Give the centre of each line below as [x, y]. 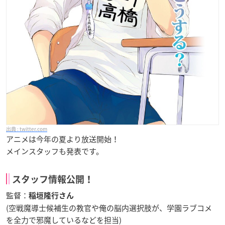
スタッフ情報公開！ [53, 180]
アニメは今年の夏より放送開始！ [63, 139]
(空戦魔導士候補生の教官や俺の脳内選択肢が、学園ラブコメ [109, 208]
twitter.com [33, 129]
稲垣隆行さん [51, 196]
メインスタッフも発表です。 [55, 151]
